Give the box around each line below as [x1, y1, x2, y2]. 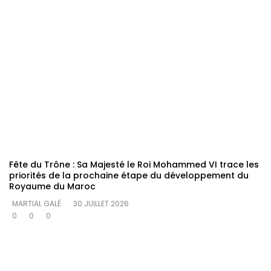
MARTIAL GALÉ [12, 198, 61, 209]
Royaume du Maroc [9, 180, 96, 192]
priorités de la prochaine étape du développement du [9, 169, 249, 181]
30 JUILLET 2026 [73, 198, 129, 209]
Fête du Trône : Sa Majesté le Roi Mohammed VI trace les [9, 158, 259, 171]
